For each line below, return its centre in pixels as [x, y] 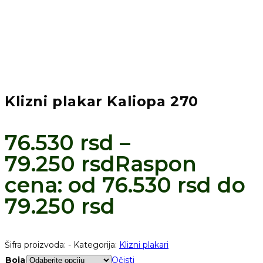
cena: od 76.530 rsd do [125, 185]
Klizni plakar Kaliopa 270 [102, 101]
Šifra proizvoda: [36, 245]
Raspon [156, 163]
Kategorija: [96, 245]
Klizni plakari [144, 245]
